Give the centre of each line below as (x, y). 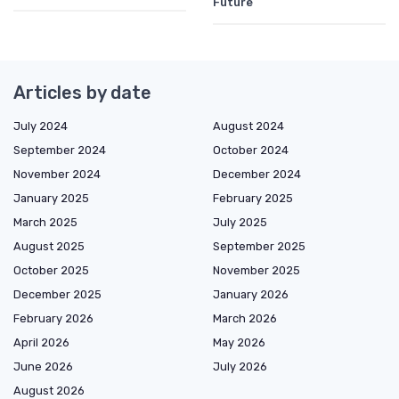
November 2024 (57, 175)
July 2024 (41, 126)
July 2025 (240, 223)
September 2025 (259, 247)
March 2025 (45, 223)
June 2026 (43, 367)
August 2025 (49, 247)
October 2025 (51, 271)
